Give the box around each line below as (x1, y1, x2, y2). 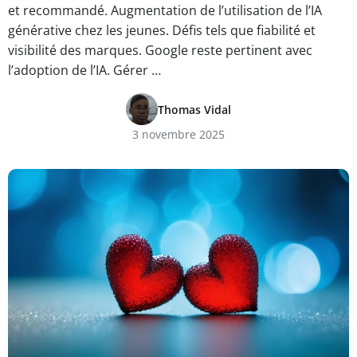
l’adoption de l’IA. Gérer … (8, 61, 161, 79)
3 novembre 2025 (132, 127, 225, 142)
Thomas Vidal (158, 101, 231, 117)
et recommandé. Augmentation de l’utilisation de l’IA (8, 2, 322, 19)
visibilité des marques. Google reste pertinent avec (8, 41, 312, 59)
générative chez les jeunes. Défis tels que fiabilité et (8, 22, 316, 39)
